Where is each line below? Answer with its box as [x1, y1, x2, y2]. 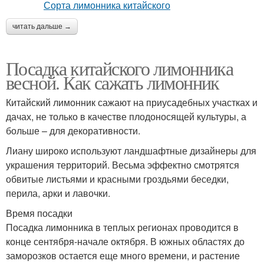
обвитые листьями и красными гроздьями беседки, [6, 172, 229, 186]
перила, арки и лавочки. [6, 186, 110, 200]
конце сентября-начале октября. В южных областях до [6, 235, 245, 248]
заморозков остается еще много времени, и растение [6, 249, 240, 262]
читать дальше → [12, 22, 71, 31]
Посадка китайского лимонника [6, 55, 233, 81]
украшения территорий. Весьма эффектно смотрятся [6, 158, 239, 171]
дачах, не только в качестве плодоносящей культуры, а [6, 110, 246, 123]
